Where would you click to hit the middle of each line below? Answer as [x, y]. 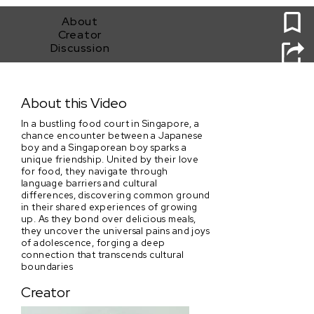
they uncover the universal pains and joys [116, 230]
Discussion [80, 48]
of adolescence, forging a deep [93, 242]
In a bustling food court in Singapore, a [110, 123]
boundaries [47, 266]
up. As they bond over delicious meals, [109, 218]
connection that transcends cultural [103, 254]
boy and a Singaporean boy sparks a [104, 147]
